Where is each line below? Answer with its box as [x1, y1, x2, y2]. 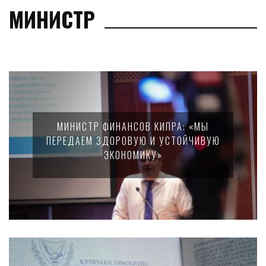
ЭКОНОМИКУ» [103, 148, 163, 162]
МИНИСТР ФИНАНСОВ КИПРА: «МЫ [57, 119, 209, 134]
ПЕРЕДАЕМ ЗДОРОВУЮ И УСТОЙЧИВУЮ [46, 134, 220, 148]
